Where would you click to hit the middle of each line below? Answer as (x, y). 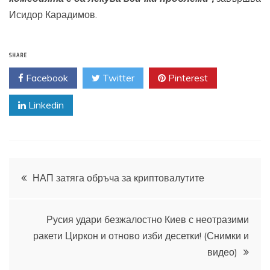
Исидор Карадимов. (53, 15)
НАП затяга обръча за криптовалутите (118, 178)
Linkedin (45, 105)
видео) (222, 252)
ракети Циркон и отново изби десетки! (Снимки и (141, 236)
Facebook (46, 78)
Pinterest (187, 78)
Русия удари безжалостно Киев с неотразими (148, 220)
